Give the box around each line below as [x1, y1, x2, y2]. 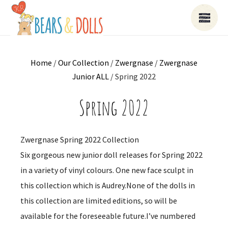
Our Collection [58, 58, 109, 68]
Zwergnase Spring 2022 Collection [20, 134, 139, 145]
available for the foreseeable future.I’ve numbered [20, 211, 195, 221]
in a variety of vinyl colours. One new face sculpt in [20, 165, 193, 175]
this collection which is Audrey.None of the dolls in [20, 180, 195, 190]
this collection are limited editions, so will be [20, 195, 177, 206]
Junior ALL [72, 71, 109, 81]
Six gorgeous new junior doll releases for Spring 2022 [20, 150, 203, 160]
